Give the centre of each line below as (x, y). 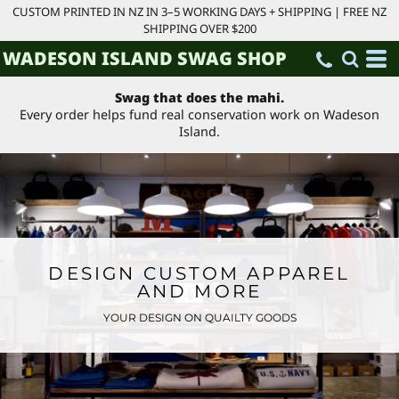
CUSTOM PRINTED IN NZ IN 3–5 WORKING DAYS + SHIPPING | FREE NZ (199, 12)
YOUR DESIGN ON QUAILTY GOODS (199, 318)
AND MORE (199, 291)
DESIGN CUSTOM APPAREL (199, 273)
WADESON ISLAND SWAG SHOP (145, 58)
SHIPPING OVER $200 (199, 28)
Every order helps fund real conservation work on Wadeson (199, 115)
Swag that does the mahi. (199, 98)
